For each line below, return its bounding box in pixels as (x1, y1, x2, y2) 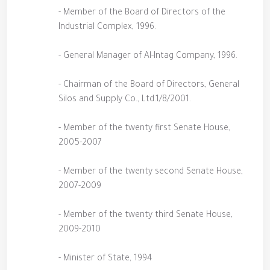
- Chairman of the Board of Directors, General (58, 81, 239, 90)
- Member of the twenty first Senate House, (58, 124, 230, 134)
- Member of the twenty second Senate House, (58, 168, 243, 177)
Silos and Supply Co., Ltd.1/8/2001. (58, 95, 191, 105)
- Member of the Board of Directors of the (58, 8, 225, 18)
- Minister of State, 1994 (58, 254, 152, 264)
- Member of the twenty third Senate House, (58, 211, 233, 221)
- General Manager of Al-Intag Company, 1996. (58, 52, 237, 61)
